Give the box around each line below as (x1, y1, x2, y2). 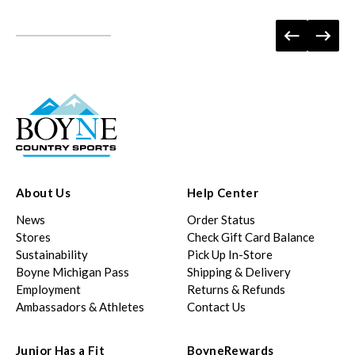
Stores (16, 230, 51, 245)
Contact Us (187, 300, 246, 315)
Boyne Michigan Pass (16, 265, 129, 280)
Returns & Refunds (187, 282, 285, 297)
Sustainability (16, 247, 88, 262)
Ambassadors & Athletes (16, 300, 144, 315)
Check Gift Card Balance (187, 230, 315, 245)
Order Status (187, 212, 255, 227)
